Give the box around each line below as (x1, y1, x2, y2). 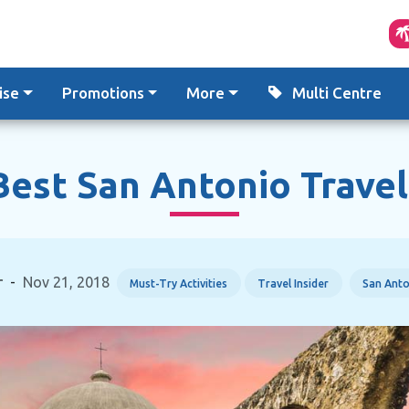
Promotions (61, 84, 144, 101)
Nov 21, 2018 (22, 273, 110, 290)
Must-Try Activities (130, 277, 228, 289)
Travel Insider (257, 277, 330, 289)
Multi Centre (291, 84, 382, 101)
